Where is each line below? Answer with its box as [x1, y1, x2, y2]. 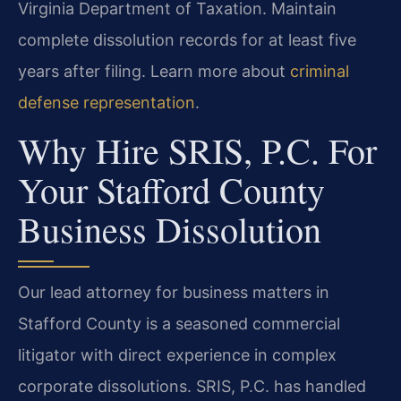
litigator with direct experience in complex [18, 346, 337, 365]
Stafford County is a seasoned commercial [18, 314, 340, 334]
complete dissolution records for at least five [18, 30, 356, 49]
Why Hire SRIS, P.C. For [18, 126, 377, 175]
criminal [290, 61, 349, 81]
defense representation [18, 92, 195, 112]
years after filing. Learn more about [18, 61, 290, 81]
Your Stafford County [18, 166, 325, 214]
